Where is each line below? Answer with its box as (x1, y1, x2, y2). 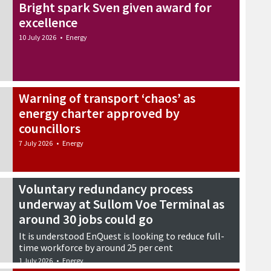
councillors (19, 119, 80, 137)
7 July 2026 (19, 138, 53, 148)
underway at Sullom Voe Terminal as (19, 195, 224, 212)
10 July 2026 (19, 32, 56, 42)
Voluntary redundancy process (19, 180, 193, 197)
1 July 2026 (19, 255, 53, 265)
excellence (19, 13, 77, 31)
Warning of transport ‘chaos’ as (19, 89, 195, 106)
